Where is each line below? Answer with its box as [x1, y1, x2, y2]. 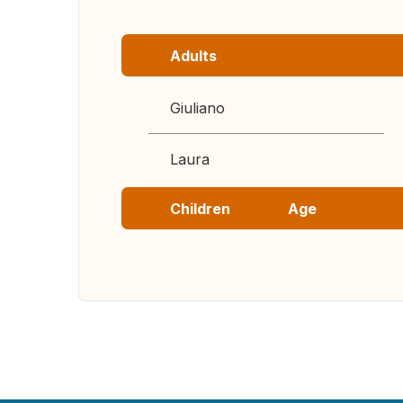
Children [170, 200, 230, 218]
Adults [170, 47, 217, 65]
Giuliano [170, 99, 225, 117]
